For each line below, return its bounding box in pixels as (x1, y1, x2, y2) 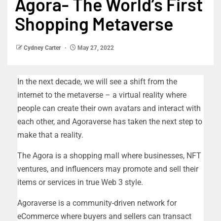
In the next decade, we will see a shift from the (17, 77, 177, 87)
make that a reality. (17, 130, 85, 140)
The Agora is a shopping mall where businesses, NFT (17, 151, 201, 161)
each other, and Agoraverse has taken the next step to (17, 117, 202, 127)
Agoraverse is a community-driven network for (17, 198, 177, 208)
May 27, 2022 (76, 44, 114, 52)
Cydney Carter (24, 44, 62, 52)
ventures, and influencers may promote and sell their (17, 164, 198, 174)
